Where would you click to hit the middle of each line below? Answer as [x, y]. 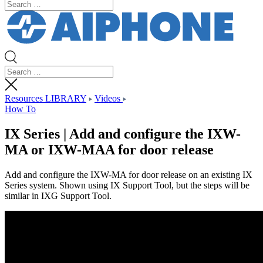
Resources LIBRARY [45, 99]
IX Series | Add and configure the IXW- [123, 134]
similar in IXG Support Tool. [58, 196]
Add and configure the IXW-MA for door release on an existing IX [129, 175]
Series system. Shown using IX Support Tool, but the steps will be [127, 186]
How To [20, 109]
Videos [109, 99]
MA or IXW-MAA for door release [109, 150]
